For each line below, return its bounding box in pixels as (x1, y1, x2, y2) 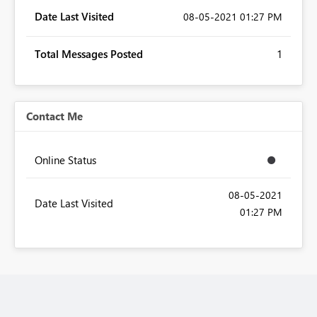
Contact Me (26, 109, 83, 124)
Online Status (35, 153, 96, 168)
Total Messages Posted (35, 47, 143, 62)
